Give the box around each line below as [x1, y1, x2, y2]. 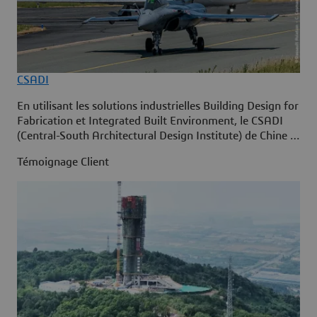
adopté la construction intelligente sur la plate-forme [17, 145, 279, 157]
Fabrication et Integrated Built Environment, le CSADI [17, 115, 283, 127]
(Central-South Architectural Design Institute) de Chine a [17, 130, 296, 142]
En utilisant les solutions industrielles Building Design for [17, 100, 299, 113]
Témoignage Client [17, 156, 109, 168]
